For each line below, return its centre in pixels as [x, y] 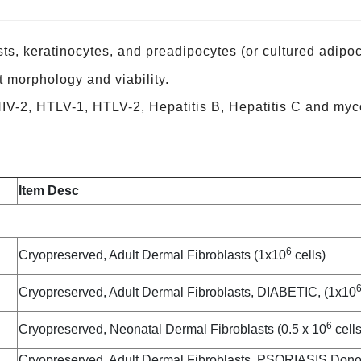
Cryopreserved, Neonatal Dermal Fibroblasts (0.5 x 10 [172, 330]
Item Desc [49, 191]
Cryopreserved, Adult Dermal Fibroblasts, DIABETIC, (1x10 [187, 293]
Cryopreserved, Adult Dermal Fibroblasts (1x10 [152, 255]
